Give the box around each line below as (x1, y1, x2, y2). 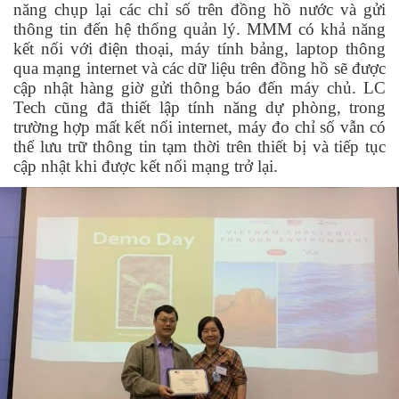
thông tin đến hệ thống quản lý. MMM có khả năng (13, 20, 386, 39)
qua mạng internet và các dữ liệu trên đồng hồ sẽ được (13, 59, 386, 78)
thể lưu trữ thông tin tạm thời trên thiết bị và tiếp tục (13, 137, 386, 157)
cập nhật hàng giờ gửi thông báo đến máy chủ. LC (13, 78, 386, 98)
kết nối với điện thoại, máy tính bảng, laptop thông (13, 39, 386, 59)
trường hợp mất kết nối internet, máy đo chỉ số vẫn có (13, 118, 386, 137)
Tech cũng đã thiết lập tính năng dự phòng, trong (13, 98, 386, 118)
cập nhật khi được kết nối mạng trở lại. (13, 157, 278, 176)
